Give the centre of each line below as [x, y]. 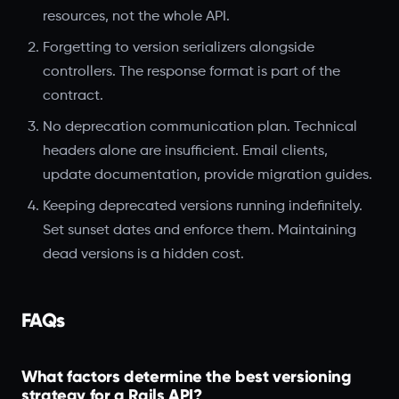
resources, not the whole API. [136, 16]
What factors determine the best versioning [187, 376]
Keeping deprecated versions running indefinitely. [203, 206]
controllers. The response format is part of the [191, 72]
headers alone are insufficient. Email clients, [185, 151]
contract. [73, 96]
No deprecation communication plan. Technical [200, 127]
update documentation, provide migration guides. [208, 175]
